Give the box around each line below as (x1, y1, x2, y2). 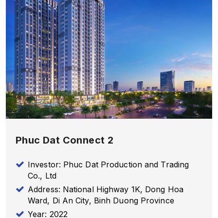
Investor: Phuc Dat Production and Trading (28, 159, 189, 169)
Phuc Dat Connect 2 (16, 134, 114, 146)
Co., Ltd (28, 170, 56, 181)
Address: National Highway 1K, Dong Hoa (28, 184, 183, 194)
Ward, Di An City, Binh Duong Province (28, 195, 174, 205)
